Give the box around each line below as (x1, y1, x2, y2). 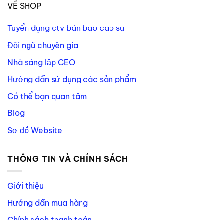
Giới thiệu (7, 181, 44, 191)
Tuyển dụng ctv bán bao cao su (7, 23, 124, 33)
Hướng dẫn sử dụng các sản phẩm (7, 74, 136, 84)
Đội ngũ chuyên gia (7, 40, 78, 50)
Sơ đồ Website (7, 125, 62, 135)
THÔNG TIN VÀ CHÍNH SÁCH (7, 154, 128, 164)
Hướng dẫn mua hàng (7, 197, 88, 208)
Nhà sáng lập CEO (7, 57, 75, 67)
